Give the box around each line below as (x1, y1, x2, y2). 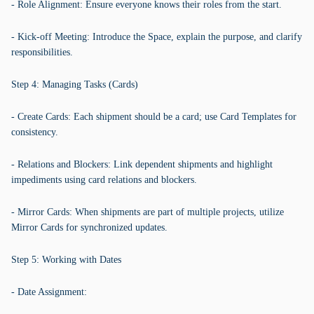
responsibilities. (11, 47, 73, 57)
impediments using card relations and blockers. (11, 175, 197, 185)
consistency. (11, 127, 58, 137)
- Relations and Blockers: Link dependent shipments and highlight (11, 159, 273, 170)
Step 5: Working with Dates (11, 254, 121, 265)
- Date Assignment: (11, 287, 87, 297)
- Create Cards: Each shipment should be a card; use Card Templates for (11, 111, 296, 122)
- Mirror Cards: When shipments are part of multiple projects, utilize (11, 207, 284, 217)
